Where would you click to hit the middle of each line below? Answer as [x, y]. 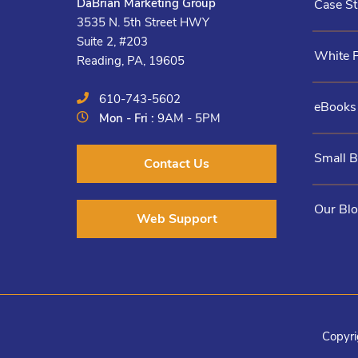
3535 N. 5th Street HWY [143, 23]
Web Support [177, 219]
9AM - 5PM [189, 119]
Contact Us [177, 163]
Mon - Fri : [129, 119]
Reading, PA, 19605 [131, 61]
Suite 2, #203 [112, 42]
